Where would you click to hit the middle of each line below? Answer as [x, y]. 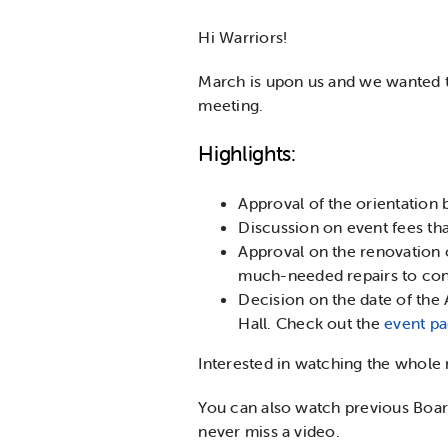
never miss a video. [269, 430]
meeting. [231, 105]
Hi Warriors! [243, 37]
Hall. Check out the [311, 322]
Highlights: [247, 153]
